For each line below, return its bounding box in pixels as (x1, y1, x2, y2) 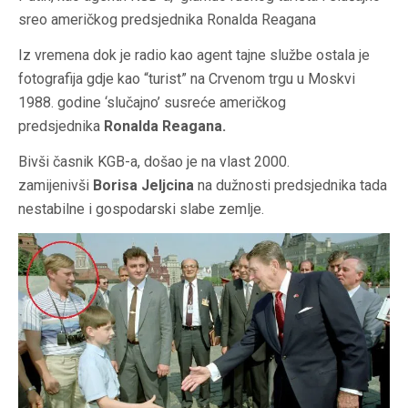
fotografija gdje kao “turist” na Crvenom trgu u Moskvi (18, 69, 355, 87)
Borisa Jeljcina (93, 176, 194, 194)
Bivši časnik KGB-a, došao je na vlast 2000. (18, 152, 290, 170)
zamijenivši (18, 176, 93, 194)
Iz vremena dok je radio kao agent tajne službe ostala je (18, 46, 370, 64)
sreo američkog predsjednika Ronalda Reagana (18, 10, 316, 28)
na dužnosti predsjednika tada (194, 176, 387, 194)
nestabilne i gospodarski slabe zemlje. (18, 199, 264, 218)
